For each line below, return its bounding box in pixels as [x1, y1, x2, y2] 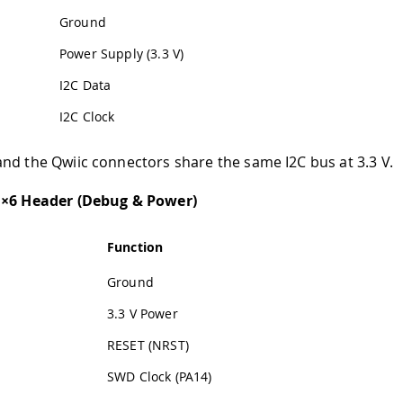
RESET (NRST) [107, 336, 189, 354]
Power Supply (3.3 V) [59, 44, 184, 62]
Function [107, 237, 164, 255]
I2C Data [59, 76, 112, 94]
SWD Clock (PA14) [107, 367, 212, 385]
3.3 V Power [107, 304, 178, 322]
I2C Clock [59, 107, 115, 125]
